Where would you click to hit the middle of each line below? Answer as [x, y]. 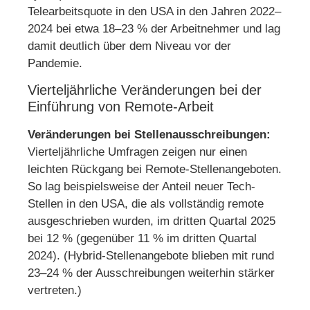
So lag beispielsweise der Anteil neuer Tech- [142, 187]
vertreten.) [55, 291]
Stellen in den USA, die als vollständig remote [146, 204]
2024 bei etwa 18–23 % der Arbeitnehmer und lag [154, 28]
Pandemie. [55, 63]
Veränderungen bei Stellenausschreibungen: [149, 135]
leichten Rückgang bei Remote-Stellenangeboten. [155, 170]
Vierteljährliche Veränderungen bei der [145, 90]
